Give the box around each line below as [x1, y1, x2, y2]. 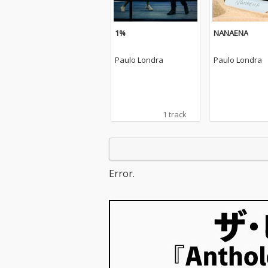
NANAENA [214, 28, 248, 39]
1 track [163, 109, 187, 120]
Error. [109, 167, 135, 181]
